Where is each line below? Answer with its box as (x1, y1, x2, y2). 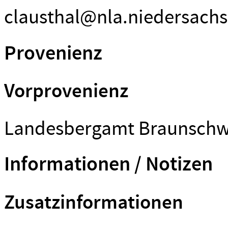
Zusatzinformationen (4, 189, 183, 216)
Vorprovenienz (4, 78, 128, 105)
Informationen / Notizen (4, 151, 213, 179)
